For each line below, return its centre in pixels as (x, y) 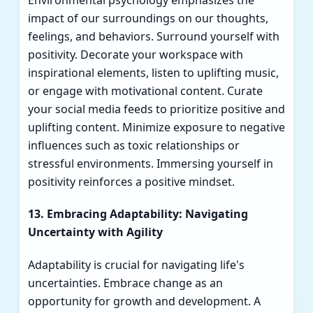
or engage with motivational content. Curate (145, 90)
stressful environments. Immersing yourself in (151, 163)
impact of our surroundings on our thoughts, (148, 18)
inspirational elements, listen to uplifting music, (153, 72)
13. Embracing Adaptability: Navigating (138, 214)
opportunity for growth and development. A (144, 301)
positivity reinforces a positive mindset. (131, 181)
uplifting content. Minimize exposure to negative (156, 127)
